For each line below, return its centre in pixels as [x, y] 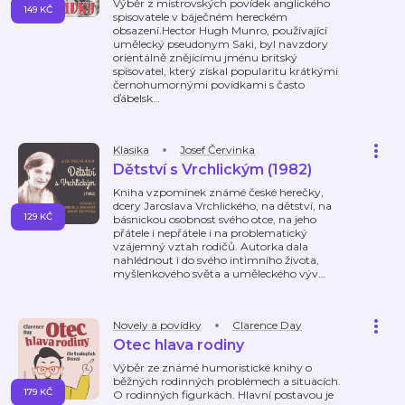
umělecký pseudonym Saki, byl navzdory [221, 44]
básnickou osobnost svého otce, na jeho [215, 219]
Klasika [131, 150]
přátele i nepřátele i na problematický [210, 233]
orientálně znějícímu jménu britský [205, 57]
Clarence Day [267, 325]
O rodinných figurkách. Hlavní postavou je [223, 395]
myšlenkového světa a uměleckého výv [216, 273]
